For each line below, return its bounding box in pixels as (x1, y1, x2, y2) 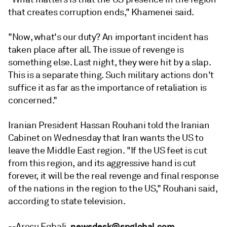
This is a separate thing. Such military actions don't (8, 69, 214, 81)
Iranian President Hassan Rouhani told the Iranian (8, 120, 210, 131)
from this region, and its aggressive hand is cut (8, 158, 196, 169)
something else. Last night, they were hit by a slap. (8, 57, 211, 68)
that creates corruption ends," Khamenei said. (8, 7, 194, 18)
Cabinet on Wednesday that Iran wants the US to (8, 132, 204, 143)
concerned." (8, 95, 58, 106)
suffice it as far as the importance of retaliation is (8, 82, 207, 93)
